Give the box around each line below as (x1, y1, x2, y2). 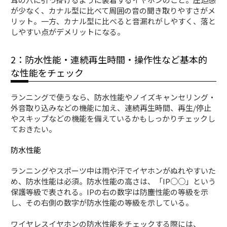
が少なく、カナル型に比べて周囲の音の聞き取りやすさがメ (11, 5, 216, 16)
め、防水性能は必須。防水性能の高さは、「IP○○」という (11, 175, 216, 186)
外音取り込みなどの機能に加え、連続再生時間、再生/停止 (11, 102, 212, 113)
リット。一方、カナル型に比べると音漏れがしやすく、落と (11, 15, 216, 26)
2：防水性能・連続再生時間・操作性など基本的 (11, 52, 208, 66)
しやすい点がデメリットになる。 (11, 26, 125, 37)
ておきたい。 (11, 123, 57, 134)
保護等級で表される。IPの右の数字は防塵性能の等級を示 (11, 186, 209, 197)
